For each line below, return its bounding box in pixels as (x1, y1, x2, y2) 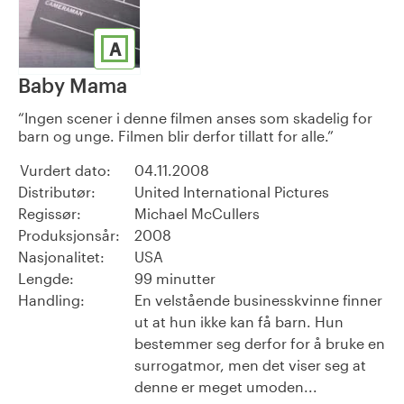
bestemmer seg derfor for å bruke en (134, 335, 385, 353)
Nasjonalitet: (18, 248, 105, 266)
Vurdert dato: (20, 161, 111, 179)
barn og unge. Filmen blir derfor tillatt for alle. (18, 127, 327, 145)
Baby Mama (18, 73, 127, 97)
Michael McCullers (134, 205, 260, 223)
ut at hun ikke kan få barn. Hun (134, 313, 344, 331)
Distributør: (18, 183, 96, 201)
